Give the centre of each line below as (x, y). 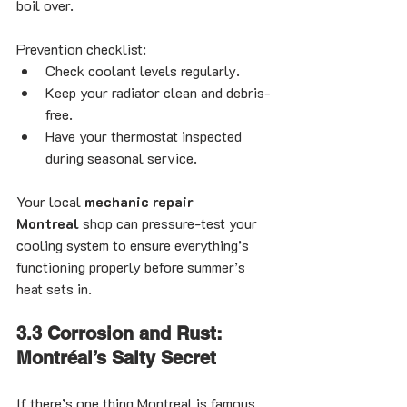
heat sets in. (54, 289)
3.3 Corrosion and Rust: (122, 334)
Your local (50, 202)
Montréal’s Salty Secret (116, 358)
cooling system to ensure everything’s (134, 245)
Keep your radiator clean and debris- (158, 93)
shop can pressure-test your (170, 223)
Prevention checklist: (81, 49)
